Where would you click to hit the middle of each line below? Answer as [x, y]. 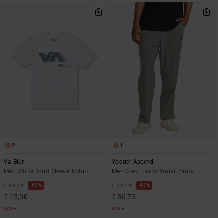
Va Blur [14, 161]
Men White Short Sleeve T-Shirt [46, 171]
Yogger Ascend [133, 161]
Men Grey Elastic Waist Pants [153, 171]
